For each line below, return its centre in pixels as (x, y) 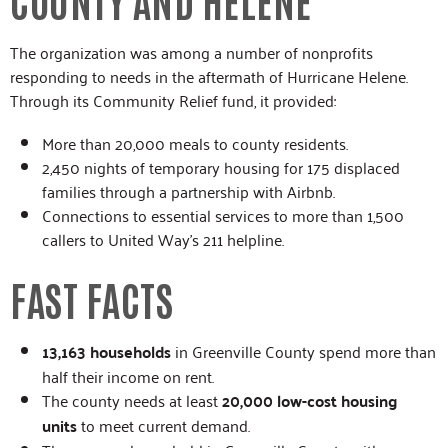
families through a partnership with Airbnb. (188, 190)
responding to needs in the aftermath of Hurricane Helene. (209, 75)
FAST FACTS (91, 298)
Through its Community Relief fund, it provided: (173, 99)
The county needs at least (132, 399)
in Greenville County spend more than (303, 350)
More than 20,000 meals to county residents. (195, 142)
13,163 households (106, 351)
